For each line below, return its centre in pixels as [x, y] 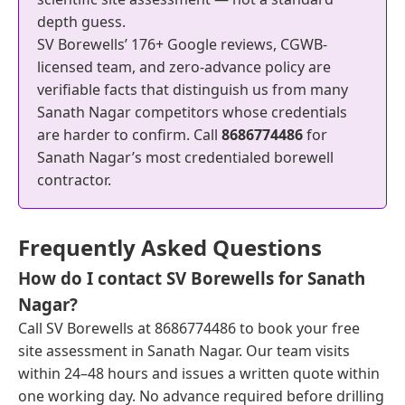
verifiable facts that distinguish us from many [193, 89]
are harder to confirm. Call [129, 134]
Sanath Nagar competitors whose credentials [192, 112]
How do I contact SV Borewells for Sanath [192, 278]
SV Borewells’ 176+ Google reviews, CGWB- [182, 44]
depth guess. [81, 21]
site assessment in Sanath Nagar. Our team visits [184, 350]
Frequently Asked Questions [170, 247]
